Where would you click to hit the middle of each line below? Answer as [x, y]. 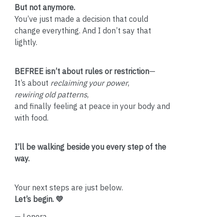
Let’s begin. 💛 [39, 199]
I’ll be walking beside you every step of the [90, 147]
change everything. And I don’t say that [83, 31]
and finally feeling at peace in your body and [92, 106]
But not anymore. [45, 8]
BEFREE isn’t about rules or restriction [82, 71]
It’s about [32, 83]
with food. [31, 118]
